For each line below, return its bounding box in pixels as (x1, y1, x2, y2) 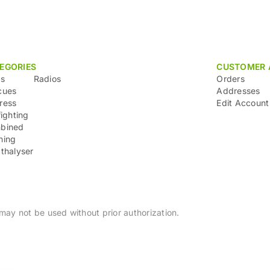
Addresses (216, 85, 260, 96)
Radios (33, 73, 61, 84)
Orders (216, 73, 245, 84)
